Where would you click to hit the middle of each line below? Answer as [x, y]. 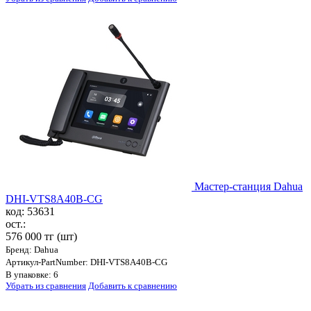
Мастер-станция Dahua [249, 187]
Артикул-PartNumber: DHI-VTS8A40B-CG [86, 262]
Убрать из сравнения [46, 286]
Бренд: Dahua [32, 250]
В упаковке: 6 [32, 275]
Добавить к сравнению [133, 286]
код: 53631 [30, 212]
